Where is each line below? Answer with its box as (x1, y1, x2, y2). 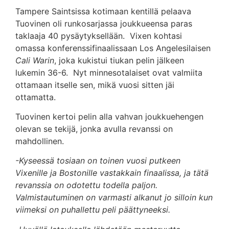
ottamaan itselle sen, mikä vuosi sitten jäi (15, 79, 174, 90)
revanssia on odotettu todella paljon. (15, 180, 157, 191)
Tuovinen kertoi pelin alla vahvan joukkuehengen (15, 111, 203, 122)
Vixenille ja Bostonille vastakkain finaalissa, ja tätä (15, 168, 209, 178)
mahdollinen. (15, 136, 64, 147)
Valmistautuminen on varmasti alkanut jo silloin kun (15, 192, 213, 203)
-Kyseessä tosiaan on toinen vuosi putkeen (15, 155, 180, 166)
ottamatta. (15, 91, 56, 102)
